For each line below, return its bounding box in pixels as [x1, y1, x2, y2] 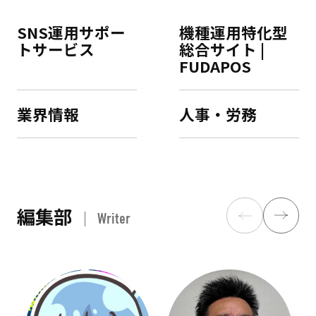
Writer [97, 209, 130, 228]
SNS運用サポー [16, 20, 126, 43]
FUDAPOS [178, 54, 251, 77]
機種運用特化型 [178, 20, 288, 43]
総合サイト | [178, 37, 265, 60]
